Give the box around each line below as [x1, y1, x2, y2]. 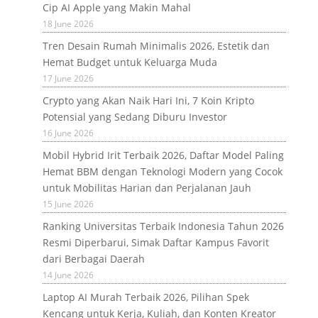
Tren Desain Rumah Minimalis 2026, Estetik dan [42, 38, 270, 53]
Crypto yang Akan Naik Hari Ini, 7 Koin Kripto [42, 93, 254, 107]
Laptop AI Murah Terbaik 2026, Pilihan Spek [42, 290, 249, 304]
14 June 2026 [42, 268, 94, 281]
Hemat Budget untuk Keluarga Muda [42, 55, 217, 69]
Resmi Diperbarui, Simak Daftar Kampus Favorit [42, 235, 269, 249]
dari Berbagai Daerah [42, 251, 145, 265]
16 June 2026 [42, 126, 94, 139]
